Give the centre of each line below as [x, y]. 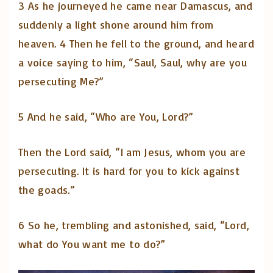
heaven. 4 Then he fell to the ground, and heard [136, 44]
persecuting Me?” [61, 81]
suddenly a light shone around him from [116, 25]
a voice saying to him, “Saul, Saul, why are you [133, 62]
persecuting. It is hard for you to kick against [129, 171]
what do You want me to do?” [92, 244]
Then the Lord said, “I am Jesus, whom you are [132, 152]
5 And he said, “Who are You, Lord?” [106, 117]
